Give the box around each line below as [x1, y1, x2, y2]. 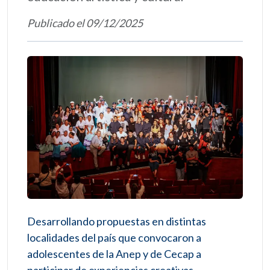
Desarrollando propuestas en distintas [27, 215, 206, 228]
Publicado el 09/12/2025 [27, 16, 143, 30]
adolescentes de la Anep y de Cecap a [27, 247, 201, 261]
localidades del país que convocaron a [27, 231, 201, 245]
